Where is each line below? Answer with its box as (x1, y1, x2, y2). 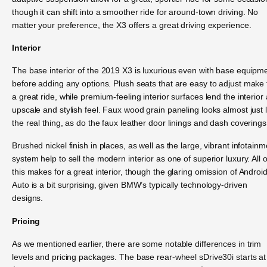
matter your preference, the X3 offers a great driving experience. (12, 20, 252, 30)
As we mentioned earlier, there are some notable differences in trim (12, 239, 262, 249)
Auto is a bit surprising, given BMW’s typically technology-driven (12, 180, 247, 190)
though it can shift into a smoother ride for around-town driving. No (12, 7, 259, 17)
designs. (12, 193, 44, 203)
